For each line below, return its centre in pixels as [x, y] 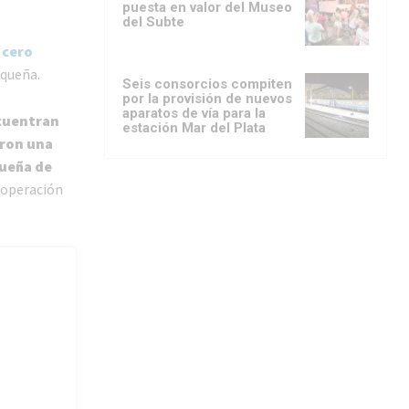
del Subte [153, 22]
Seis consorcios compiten [207, 84]
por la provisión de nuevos [207, 99]
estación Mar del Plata [194, 128]
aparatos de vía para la [194, 114]
